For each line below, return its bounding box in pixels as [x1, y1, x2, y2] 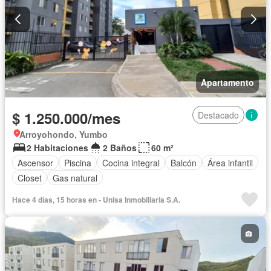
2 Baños [103, 142, 137, 154]
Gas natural [53, 171, 97, 184]
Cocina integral [102, 156, 160, 169]
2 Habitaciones [27, 142, 88, 154]
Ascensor [18, 156, 53, 169]
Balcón [171, 156, 197, 169]
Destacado [198, 109, 239, 122]
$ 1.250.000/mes [12, 108, 120, 129]
